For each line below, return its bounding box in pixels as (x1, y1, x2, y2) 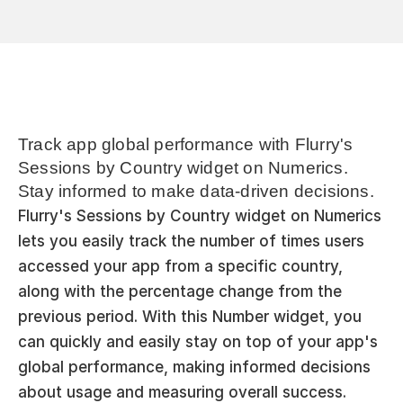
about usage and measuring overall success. (18, 383, 346, 401)
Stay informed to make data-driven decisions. (18, 182, 374, 201)
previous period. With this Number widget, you (18, 308, 362, 326)
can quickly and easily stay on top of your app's (18, 333, 378, 351)
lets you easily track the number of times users (18, 232, 364, 250)
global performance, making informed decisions (18, 358, 371, 376)
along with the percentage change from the (18, 282, 342, 300)
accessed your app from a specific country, (18, 257, 343, 275)
